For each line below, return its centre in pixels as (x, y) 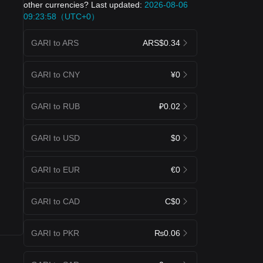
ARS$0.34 (161, 43)
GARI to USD (55, 138)
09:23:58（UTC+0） (61, 16)
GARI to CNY (55, 74)
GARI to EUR (55, 169)
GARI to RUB (55, 106)
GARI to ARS (55, 43)
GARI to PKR (55, 233)
